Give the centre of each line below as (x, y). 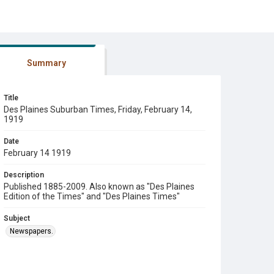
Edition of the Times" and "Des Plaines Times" (92, 196)
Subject (17, 218)
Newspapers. (31, 231)
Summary (46, 63)
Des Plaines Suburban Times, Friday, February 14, (98, 109)
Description (24, 175)
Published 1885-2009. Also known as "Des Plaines (99, 187)
